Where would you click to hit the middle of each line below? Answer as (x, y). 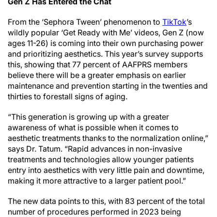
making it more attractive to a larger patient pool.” (97, 181)
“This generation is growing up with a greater (88, 117)
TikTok (174, 22)
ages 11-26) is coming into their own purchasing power (106, 43)
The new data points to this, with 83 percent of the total (106, 201)
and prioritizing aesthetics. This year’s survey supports (105, 54)
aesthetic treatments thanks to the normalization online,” (108, 138)
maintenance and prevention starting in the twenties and (108, 86)
